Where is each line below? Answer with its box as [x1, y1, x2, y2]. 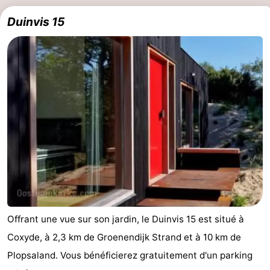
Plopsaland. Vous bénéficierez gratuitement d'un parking [7, 249, 253, 261]
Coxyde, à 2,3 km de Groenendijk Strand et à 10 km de [7, 231, 241, 243]
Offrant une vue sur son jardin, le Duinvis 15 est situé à [7, 213, 244, 225]
